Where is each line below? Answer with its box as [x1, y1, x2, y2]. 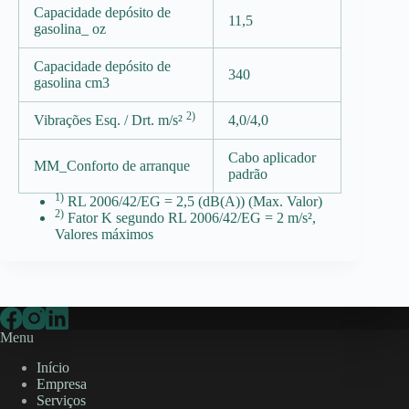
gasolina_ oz [34, 20, 106, 37]
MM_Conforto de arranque [34, 157, 190, 173]
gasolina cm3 [34, 74, 110, 90]
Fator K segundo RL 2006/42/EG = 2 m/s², [64, 209, 316, 225]
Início [37, 359, 69, 375]
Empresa [37, 375, 87, 392]
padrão [228, 165, 267, 182]
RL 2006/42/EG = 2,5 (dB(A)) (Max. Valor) [64, 193, 322, 209]
